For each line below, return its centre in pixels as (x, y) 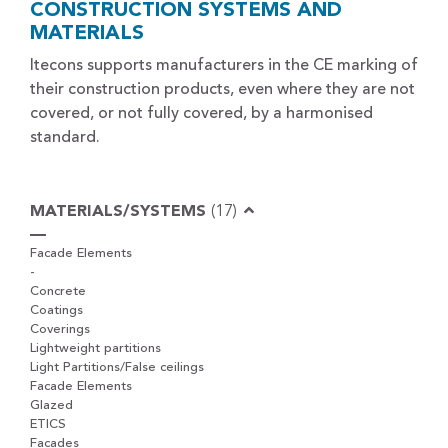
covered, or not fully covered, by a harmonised (201, 114)
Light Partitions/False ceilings (117, 367)
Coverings (60, 329)
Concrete (58, 291)
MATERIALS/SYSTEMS (120, 211)
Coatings (56, 310)
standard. (65, 138)
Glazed (51, 405)
